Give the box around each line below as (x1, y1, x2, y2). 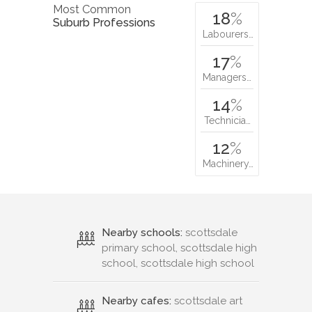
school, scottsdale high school (102, 257, 254, 270)
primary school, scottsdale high (102, 242, 257, 255)
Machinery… (203, 158, 253, 170)
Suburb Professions (53, 16, 155, 30)
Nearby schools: (102, 226, 182, 240)
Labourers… (203, 29, 253, 40)
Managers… (203, 72, 251, 84)
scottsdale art (171, 295, 242, 308)
